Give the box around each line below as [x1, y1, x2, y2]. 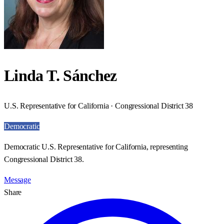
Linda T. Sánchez [4, 66, 117, 85]
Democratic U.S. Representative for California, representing [4, 142, 188, 151]
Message [4, 175, 31, 184]
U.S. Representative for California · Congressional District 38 [4, 101, 193, 110]
